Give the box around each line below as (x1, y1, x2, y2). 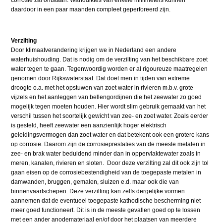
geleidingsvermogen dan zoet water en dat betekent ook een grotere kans (11, 131, 210, 139)
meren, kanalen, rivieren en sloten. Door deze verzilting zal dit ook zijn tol (11, 160, 209, 167)
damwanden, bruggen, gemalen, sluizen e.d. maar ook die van (11, 178, 179, 186)
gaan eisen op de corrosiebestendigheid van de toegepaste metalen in (11, 169, 202, 176)
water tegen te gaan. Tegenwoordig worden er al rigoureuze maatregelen (11, 65, 208, 73)
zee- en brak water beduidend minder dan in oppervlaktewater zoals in (11, 150, 201, 158)
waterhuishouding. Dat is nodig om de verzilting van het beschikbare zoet (11, 56, 208, 63)
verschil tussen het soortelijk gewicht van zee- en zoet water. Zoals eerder (11, 112, 209, 120)
